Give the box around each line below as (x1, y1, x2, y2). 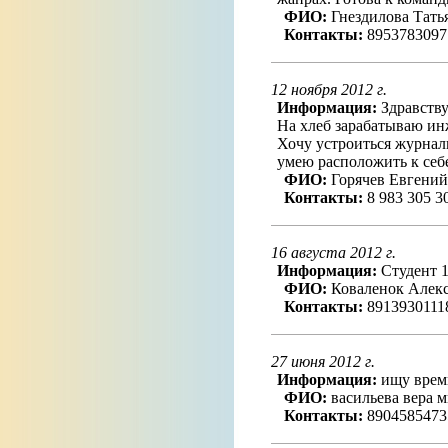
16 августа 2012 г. (270, 244, 396, 261)
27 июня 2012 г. (270, 353, 375, 370)
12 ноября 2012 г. (270, 81, 387, 98)
